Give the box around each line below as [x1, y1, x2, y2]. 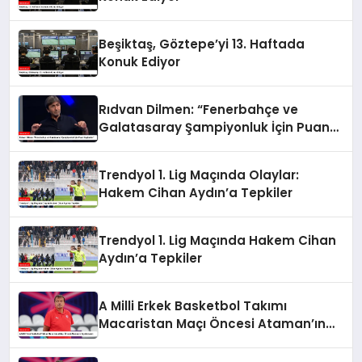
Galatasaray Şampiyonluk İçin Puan [99, 119, 330, 137]
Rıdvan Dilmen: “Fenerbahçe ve [99, 101, 299, 119]
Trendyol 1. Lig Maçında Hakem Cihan [99, 232, 337, 250]
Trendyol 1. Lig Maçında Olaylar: [99, 166, 300, 184]
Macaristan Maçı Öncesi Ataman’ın [99, 315, 326, 333]
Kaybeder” [99, 137, 168, 154]
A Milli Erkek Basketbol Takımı [99, 297, 288, 315]
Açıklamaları [99, 333, 180, 351]
